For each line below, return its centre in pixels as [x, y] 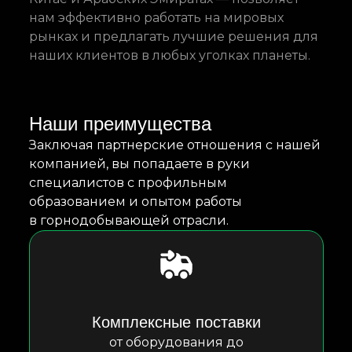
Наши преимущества [120, 124]
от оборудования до [176, 342]
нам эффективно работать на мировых [156, 18]
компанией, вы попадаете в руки [139, 164]
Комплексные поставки [176, 322]
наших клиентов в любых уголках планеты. [169, 55]
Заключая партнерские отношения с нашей [174, 145]
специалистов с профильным [128, 183]
